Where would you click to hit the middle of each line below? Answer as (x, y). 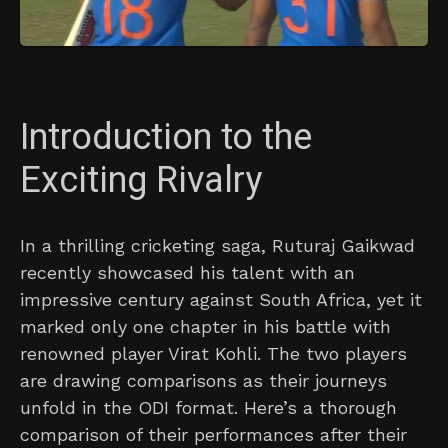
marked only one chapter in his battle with (205, 327)
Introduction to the (166, 138)
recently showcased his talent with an (187, 273)
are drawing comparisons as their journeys (203, 381)
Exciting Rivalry (141, 181)
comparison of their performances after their (213, 435)
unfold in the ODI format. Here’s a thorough (208, 408)
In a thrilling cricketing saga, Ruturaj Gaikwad (217, 246)
